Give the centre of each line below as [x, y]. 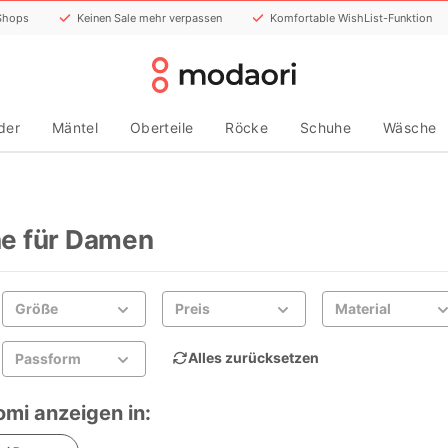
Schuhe [326, 127]
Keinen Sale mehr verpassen [149, 17]
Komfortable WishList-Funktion [351, 17]
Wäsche [410, 127]
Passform [48, 358]
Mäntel [75, 127]
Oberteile [162, 127]
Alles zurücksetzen [253, 357]
